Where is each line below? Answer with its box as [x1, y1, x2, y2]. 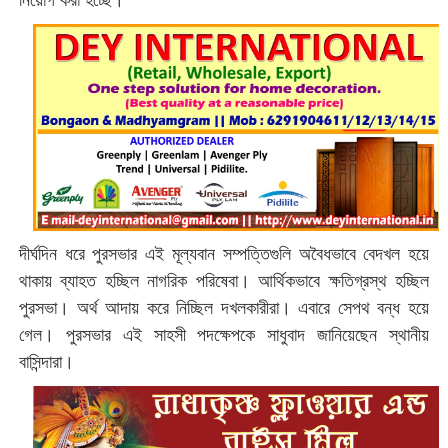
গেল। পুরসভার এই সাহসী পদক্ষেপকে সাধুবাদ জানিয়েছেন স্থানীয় [18, 323, 430, 346]
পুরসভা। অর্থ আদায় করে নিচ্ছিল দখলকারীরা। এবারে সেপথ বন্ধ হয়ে [18, 296, 430, 319]
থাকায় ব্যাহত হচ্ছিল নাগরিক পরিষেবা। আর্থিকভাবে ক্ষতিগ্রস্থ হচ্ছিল [18, 269, 430, 292]
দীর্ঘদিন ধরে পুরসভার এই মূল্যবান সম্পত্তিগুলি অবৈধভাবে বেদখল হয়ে [18, 242, 430, 265]
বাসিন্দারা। [18, 350, 79, 373]
